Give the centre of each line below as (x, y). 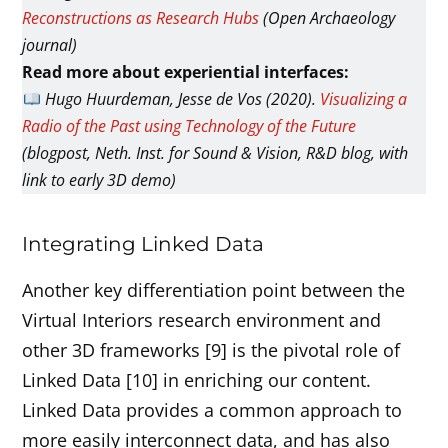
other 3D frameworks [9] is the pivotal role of (211, 350)
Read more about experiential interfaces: (186, 72)
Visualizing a (363, 99)
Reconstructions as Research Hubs (141, 18)
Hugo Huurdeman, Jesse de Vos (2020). (182, 99)
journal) (50, 45)
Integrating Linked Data (143, 244)
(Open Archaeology (327, 18)
